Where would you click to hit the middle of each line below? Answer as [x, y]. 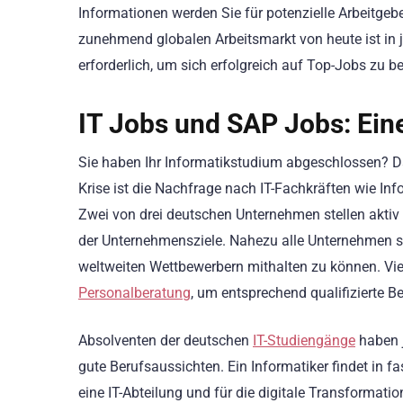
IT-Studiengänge [304, 340]
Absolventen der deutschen [166, 340]
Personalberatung [134, 293]
